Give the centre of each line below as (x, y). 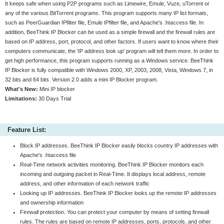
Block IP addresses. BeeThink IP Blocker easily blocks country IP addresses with (119, 145)
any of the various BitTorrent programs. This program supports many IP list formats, (106, 13)
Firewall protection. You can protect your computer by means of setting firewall (114, 212)
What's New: (21, 89)
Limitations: (21, 98)
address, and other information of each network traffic (85, 183)
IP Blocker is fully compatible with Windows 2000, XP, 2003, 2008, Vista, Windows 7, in (109, 70)
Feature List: (27, 130)
